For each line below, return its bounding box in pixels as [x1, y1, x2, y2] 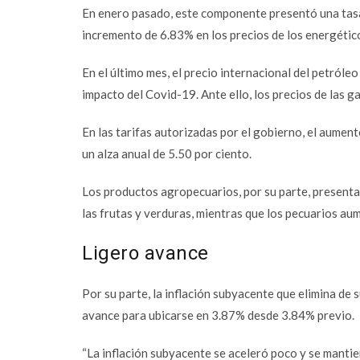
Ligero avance [82, 242, 209, 264]
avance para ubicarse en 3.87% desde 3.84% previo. [82, 308, 354, 322]
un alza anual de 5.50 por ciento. [82, 146, 252, 161]
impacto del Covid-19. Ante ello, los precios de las [82, 87, 347, 101]
